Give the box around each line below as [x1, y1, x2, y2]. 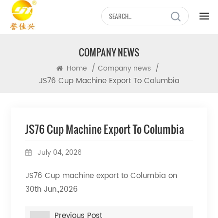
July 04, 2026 [36, 147, 82, 158]
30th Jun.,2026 [25, 183, 78, 196]
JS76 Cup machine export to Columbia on [25, 170, 178, 182]
